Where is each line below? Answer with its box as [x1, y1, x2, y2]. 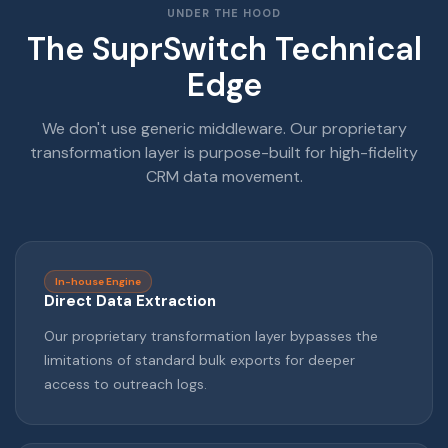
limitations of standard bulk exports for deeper [44, 351, 355, 370]
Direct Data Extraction [44, 291, 216, 312]
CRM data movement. [145, 166, 303, 188]
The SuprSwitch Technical [26, 28, 422, 71]
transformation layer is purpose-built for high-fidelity [30, 142, 418, 164]
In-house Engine [55, 275, 141, 289]
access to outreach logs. [44, 375, 207, 394]
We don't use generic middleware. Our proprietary [41, 118, 407, 140]
